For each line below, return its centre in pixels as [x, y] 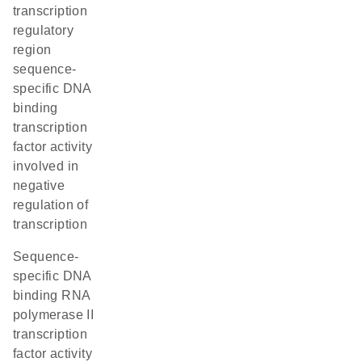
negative [39, 185]
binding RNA [52, 295]
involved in [46, 166]
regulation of [51, 205]
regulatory [44, 30]
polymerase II [54, 315]
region [32, 50]
